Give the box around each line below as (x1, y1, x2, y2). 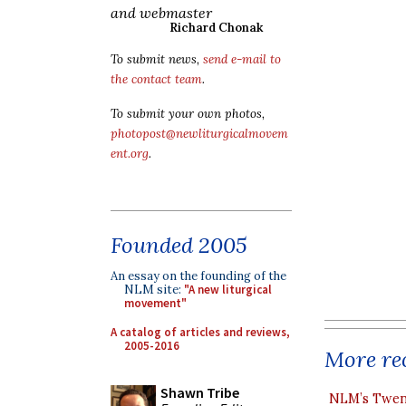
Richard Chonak (169, 20, 263, 35)
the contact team (111, 72, 202, 87)
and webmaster (111, 4, 212, 22)
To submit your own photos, (111, 106, 265, 121)
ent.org (111, 146, 149, 161)
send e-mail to (203, 52, 281, 67)
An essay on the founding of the (111, 268, 286, 284)
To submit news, (111, 52, 203, 67)
